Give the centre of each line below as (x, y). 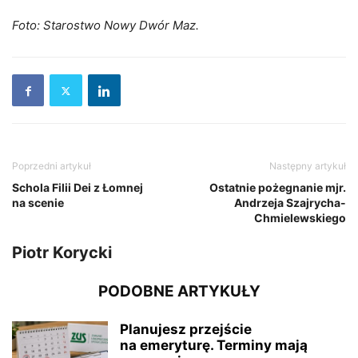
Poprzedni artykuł (52, 166)
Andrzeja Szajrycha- (290, 203)
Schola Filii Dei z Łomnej (78, 188)
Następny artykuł (308, 166)
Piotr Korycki (62, 253)
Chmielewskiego (300, 218)
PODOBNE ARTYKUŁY (179, 292)
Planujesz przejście (186, 330)
